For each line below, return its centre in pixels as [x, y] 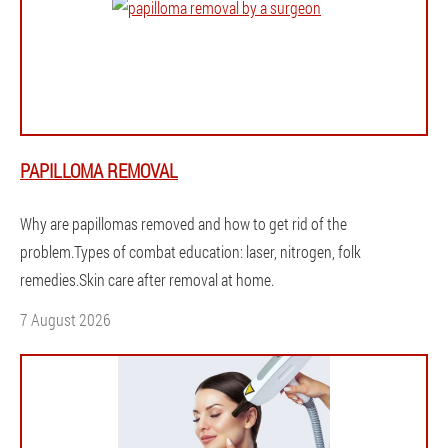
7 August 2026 [65, 319]
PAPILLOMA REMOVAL [99, 170]
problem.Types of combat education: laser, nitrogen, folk [190, 251]
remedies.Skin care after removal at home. [147, 279]
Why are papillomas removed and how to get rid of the [183, 223]
